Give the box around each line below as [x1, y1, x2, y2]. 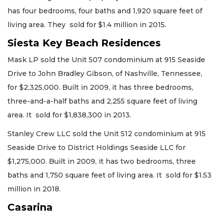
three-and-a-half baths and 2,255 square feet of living [7, 96, 197, 106]
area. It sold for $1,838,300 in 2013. [7, 110, 131, 119]
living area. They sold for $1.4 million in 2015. [7, 20, 166, 30]
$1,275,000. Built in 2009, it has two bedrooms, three [7, 157, 196, 166]
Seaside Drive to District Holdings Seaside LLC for [7, 143, 185, 152]
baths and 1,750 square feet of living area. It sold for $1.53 [7, 171, 212, 180]
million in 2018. [7, 184, 61, 194]
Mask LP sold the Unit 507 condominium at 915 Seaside [7, 55, 205, 64]
